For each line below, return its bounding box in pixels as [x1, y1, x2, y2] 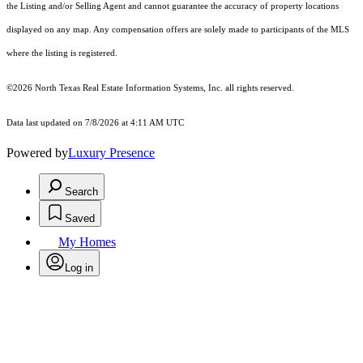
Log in [65, 262, 93, 275]
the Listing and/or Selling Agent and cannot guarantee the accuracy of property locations [6, 2, 339, 11]
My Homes [58, 235, 116, 250]
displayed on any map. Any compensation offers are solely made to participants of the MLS [6, 25, 349, 35]
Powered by [6, 146, 68, 160]
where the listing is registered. [6, 49, 117, 58]
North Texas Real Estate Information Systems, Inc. [35, 83, 223, 93]
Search [65, 186, 98, 199]
